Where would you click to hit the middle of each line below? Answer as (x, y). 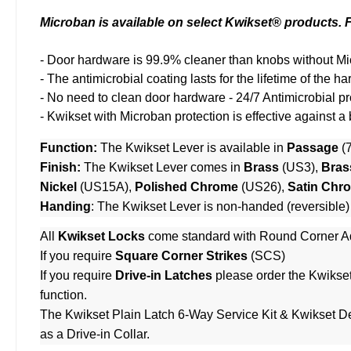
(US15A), (106, 187)
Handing (65, 207)
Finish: (60, 168)
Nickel (58, 187)
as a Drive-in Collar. (95, 335)
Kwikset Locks (101, 237)
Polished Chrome (186, 187)
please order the (261, 276)
